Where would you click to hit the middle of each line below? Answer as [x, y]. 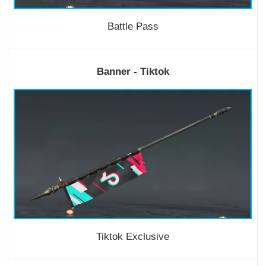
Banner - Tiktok [133, 72]
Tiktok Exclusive [133, 237]
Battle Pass [133, 27]
